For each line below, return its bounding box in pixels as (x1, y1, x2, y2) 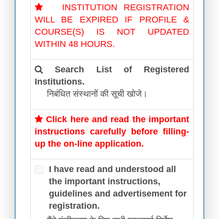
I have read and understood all (48, 164, 176, 174)
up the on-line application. (35, 139, 144, 149)
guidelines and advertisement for (48, 189, 187, 198)
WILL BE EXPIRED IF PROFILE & (35, 15, 189, 24)
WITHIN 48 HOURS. (35, 39, 115, 49)
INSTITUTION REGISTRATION (62, 2, 189, 12)
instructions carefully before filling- (35, 127, 189, 136)
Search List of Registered (55, 65, 189, 74)
